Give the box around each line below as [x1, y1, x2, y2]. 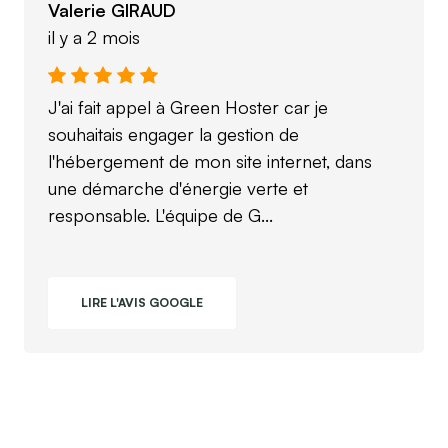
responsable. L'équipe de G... [48, 204, 273, 226]
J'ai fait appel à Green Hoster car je [48, 96, 328, 118]
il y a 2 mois [48, 26, 140, 48]
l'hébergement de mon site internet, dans [48, 150, 372, 172]
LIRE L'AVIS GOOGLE [81, 295, 203, 310]
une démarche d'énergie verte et [48, 177, 308, 199]
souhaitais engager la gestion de [48, 123, 299, 145]
